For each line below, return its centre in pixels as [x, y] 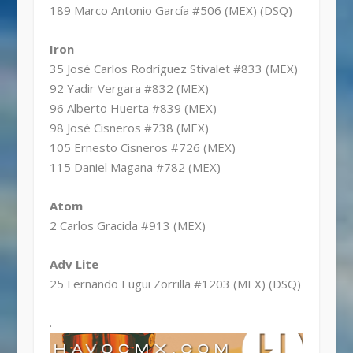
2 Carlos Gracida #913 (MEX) [127, 226]
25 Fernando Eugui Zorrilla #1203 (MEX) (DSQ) [175, 284]
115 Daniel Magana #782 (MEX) [135, 167]
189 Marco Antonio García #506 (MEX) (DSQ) [171, 11]
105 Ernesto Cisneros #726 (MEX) [142, 148]
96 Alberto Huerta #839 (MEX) [133, 108]
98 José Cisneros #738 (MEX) [129, 128]
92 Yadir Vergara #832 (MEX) [129, 89]
